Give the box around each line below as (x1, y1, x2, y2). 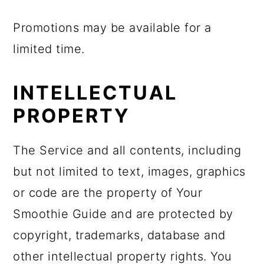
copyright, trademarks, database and (13, 228, 226, 242)
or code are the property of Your (13, 186, 203, 200)
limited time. (13, 42, 85, 56)
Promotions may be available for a (13, 21, 212, 35)
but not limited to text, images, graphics (13, 164, 246, 179)
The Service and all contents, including (13, 143, 242, 157)
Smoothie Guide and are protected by (13, 207, 233, 221)
